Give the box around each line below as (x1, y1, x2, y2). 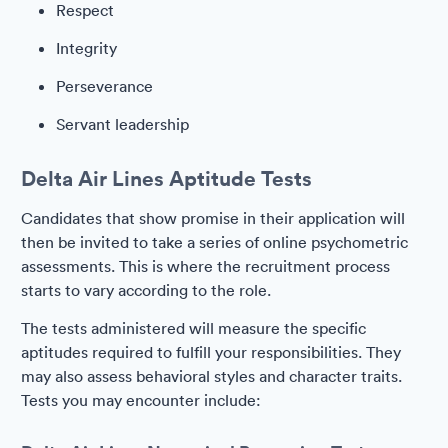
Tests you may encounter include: (21, 390, 261, 410)
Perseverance (56, 76, 153, 96)
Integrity (56, 38, 117, 58)
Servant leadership (56, 114, 189, 134)
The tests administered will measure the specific (21, 318, 366, 338)
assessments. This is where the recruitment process (21, 256, 390, 276)
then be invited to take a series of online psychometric (21, 232, 408, 252)
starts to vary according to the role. (21, 280, 271, 300)
